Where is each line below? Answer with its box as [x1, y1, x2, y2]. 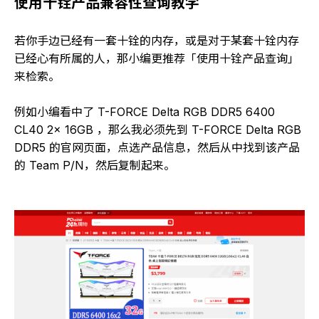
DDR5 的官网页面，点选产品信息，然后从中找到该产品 [14, 140, 300, 155]
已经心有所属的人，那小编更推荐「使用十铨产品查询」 [14, 51, 299, 66]
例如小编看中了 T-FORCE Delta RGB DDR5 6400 [14, 105, 275, 120]
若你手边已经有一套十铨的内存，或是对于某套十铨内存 [14, 33, 299, 48]
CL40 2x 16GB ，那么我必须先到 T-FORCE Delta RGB [14, 122, 301, 137]
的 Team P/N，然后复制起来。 [14, 158, 175, 173]
